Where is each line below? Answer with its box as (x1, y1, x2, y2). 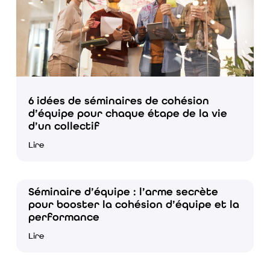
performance (28, 210, 99, 224)
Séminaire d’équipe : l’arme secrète (28, 184, 218, 198)
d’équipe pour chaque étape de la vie (28, 106, 227, 120)
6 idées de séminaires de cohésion (28, 93, 209, 107)
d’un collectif (28, 119, 99, 133)
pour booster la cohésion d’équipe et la (28, 197, 239, 211)
